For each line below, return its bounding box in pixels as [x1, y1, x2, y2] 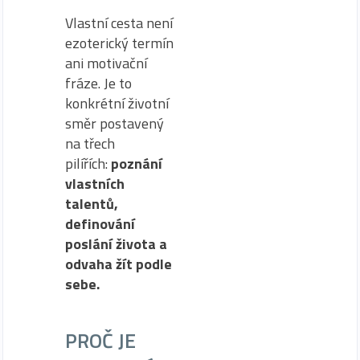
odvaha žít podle [65, 252, 172, 275]
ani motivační [65, 51, 147, 74]
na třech [65, 132, 115, 154]
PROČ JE [65, 324, 136, 356]
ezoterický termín [65, 31, 174, 54]
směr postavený [65, 112, 164, 134]
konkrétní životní [65, 92, 169, 114]
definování [65, 212, 135, 235]
